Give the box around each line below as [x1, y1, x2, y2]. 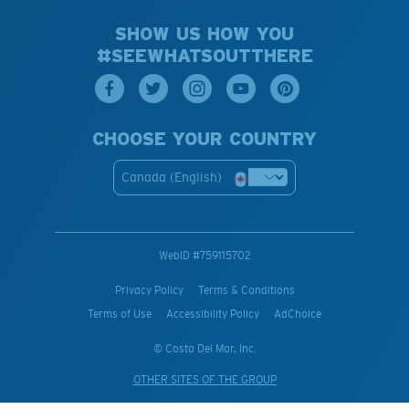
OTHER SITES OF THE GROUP [132, 372, 277, 386]
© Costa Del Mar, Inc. [152, 341, 257, 355]
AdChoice [274, 307, 321, 320]
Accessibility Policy [166, 307, 259, 320]
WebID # [158, 248, 200, 262]
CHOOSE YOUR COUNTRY [92, 128, 317, 149]
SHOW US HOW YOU [115, 23, 294, 44]
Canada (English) [121, 169, 222, 184]
